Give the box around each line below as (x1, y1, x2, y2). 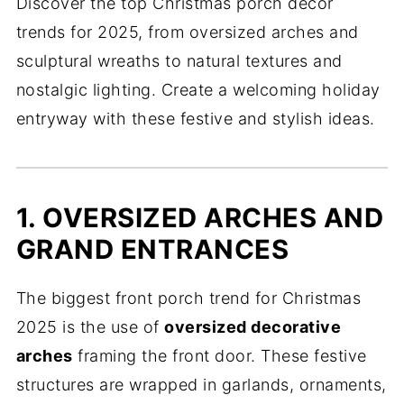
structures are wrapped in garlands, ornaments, (15, 375, 387, 394)
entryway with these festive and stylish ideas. (15, 109, 375, 128)
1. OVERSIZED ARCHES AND (15, 202, 384, 234)
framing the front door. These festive (72, 346, 367, 365)
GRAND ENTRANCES (15, 234, 289, 265)
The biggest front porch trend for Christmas (15, 289, 362, 308)
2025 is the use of (15, 317, 165, 336)
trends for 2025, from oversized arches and (15, 23, 359, 41)
